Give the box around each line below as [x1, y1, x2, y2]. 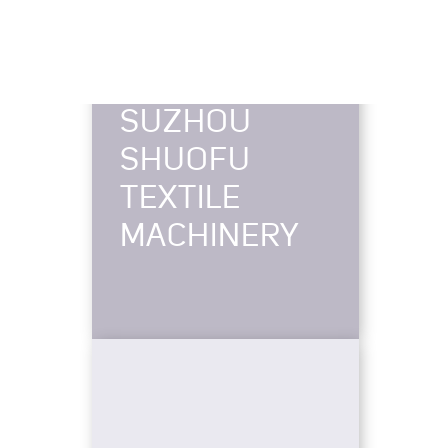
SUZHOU [120, 107, 252, 139]
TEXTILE [120, 183, 241, 215]
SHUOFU [120, 145, 251, 177]
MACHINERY [120, 221, 300, 253]
